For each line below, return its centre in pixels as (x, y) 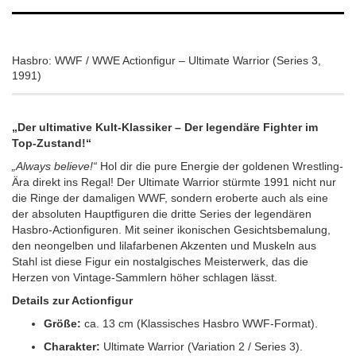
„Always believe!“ (54, 166)
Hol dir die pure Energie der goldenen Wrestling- (220, 166)
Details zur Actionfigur (72, 300)
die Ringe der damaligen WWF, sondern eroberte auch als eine (170, 198)
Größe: (62, 323)
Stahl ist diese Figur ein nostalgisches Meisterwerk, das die (160, 261)
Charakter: (72, 346)
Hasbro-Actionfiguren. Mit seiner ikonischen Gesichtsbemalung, (171, 230)
